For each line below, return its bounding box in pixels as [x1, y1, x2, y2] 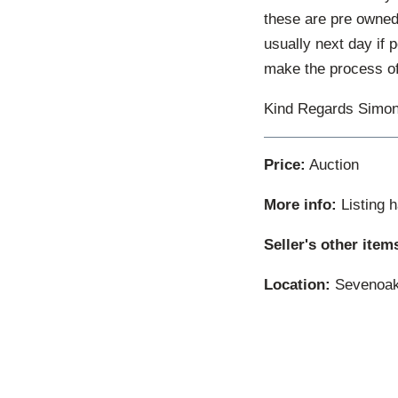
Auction [306, 156, 359, 174]
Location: [264, 276, 330, 294]
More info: [264, 196, 337, 214]
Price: [264, 156, 306, 174]
